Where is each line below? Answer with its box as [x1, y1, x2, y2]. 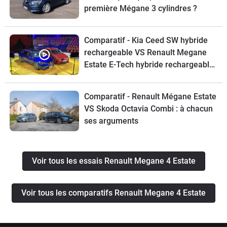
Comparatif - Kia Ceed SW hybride [84, 35, 208, 46]
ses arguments [84, 116, 138, 126]
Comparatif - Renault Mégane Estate [84, 92, 216, 102]
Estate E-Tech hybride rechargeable [84, 60, 214, 70]
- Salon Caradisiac [84, 72, 150, 82]
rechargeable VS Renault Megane [84, 48, 207, 58]
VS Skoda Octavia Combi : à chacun [84, 104, 213, 114]
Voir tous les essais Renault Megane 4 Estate [31, 156, 196, 166]
